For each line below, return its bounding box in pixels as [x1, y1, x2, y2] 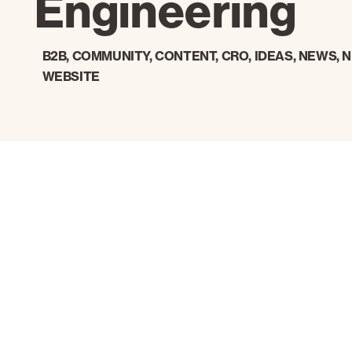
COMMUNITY [71, 48, 150, 64]
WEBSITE [42, 68, 100, 84]
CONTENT [155, 48, 216, 64]
